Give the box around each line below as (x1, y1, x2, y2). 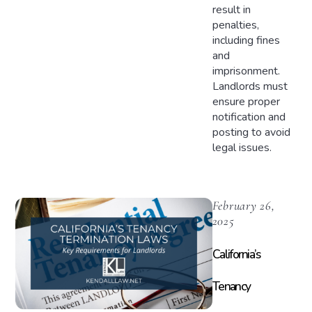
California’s (212, 246, 260, 263)
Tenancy (212, 278, 251, 295)
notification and (212, 109, 286, 125)
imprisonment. (212, 63, 280, 79)
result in (212, 2, 251, 18)
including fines (212, 33, 280, 49)
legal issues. (212, 140, 272, 156)
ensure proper (212, 94, 280, 110)
